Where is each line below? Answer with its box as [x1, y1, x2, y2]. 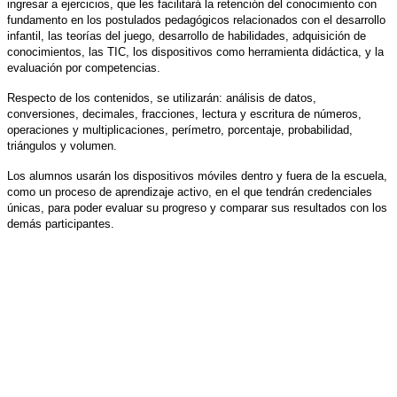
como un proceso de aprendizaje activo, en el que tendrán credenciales [7, 184, 372, 198]
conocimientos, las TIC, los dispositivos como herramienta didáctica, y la [7, 44, 384, 58]
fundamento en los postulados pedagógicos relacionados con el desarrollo [7, 12, 385, 27]
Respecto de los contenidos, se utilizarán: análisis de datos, [7, 90, 316, 105]
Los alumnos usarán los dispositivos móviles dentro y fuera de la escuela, [7, 168, 387, 183]
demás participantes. [7, 216, 114, 230]
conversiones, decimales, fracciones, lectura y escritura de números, [7, 106, 362, 121]
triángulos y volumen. [7, 138, 117, 152]
